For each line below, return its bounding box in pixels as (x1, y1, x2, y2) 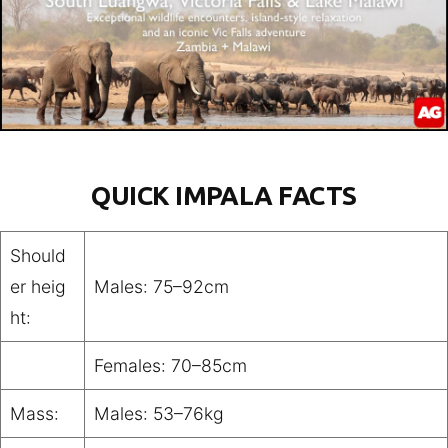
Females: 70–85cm (93, 355, 247, 377)
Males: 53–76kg (93, 403, 224, 425)
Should (9, 245, 66, 267)
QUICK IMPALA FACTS (91, 181, 357, 211)
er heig (9, 276, 66, 298)
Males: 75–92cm (93, 276, 229, 298)
